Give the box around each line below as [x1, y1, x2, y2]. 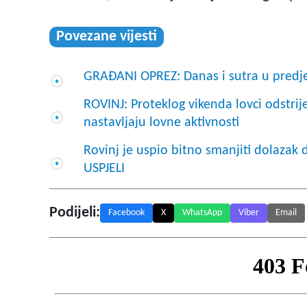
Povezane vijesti [56, 29, 157, 45]
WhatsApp [182, 208, 222, 219]
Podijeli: [49, 205, 100, 221]
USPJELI [84, 162, 125, 176]
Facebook [108, 208, 145, 219]
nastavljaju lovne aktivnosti [84, 116, 246, 130]
